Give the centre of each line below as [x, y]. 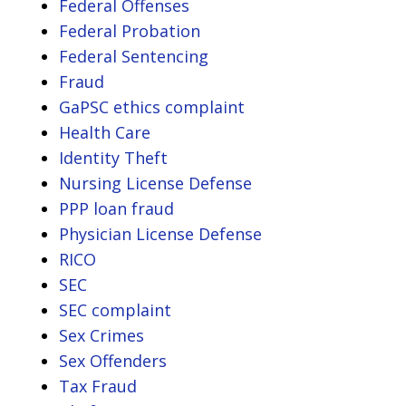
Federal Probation [130, 30]
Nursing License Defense [155, 183]
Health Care [105, 132]
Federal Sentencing [134, 56]
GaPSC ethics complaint [152, 106]
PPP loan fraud [116, 208]
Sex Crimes [101, 335]
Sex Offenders [113, 360]
